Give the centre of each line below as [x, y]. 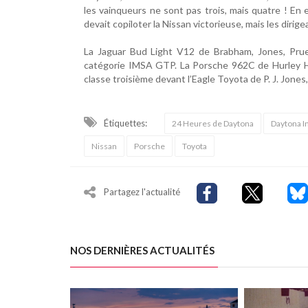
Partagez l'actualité [142, 192]
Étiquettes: [125, 123]
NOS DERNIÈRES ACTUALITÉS [142, 250]
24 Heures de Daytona [213, 123]
